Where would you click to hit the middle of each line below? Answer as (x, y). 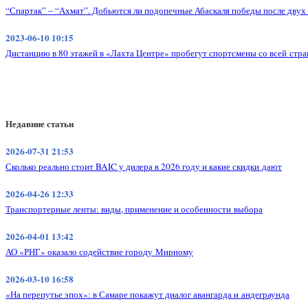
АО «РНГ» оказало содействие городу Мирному (99, 252)
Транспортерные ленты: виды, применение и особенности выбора (134, 209)
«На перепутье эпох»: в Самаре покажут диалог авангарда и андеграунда (147, 294)
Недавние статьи (40, 123)
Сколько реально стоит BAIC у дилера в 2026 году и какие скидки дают (144, 166)
